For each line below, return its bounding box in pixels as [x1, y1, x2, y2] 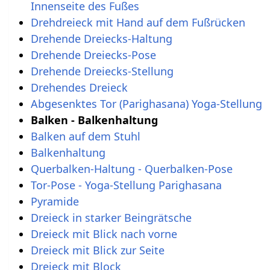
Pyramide [30, 194, 79, 209]
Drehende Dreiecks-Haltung [30, 31, 172, 46]
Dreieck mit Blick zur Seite [30, 243, 165, 258]
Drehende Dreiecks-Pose [30, 48, 156, 63]
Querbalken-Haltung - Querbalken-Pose [30, 162, 233, 177]
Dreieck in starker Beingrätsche [30, 210, 192, 225]
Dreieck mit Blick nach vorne [30, 227, 177, 242]
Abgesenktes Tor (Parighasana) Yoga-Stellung [30, 96, 262, 111]
